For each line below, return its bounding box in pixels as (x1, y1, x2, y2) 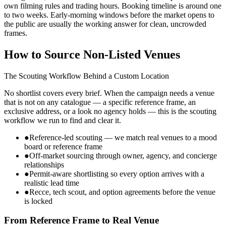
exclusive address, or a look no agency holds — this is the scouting (4, 106, 216, 116)
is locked (24, 196, 52, 205)
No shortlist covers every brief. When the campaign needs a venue (4, 88, 214, 97)
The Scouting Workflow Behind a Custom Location (4, 71, 169, 80)
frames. (4, 28, 27, 37)
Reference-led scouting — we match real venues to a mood (29, 133, 217, 142)
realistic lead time (24, 178, 79, 187)
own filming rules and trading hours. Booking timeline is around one (4, 1, 221, 10)
